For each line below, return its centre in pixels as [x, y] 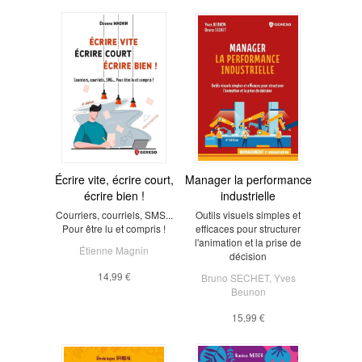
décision [248, 255]
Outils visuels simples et [248, 214]
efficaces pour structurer [248, 228]
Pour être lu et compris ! [114, 228]
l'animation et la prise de [248, 242]
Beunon [248, 291]
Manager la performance [248, 179]
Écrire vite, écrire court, [114, 179]
